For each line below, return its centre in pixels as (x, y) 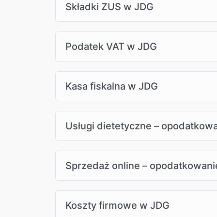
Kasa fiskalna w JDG (112, 86)
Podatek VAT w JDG (111, 47)
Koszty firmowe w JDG (117, 206)
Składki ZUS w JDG (109, 7)
